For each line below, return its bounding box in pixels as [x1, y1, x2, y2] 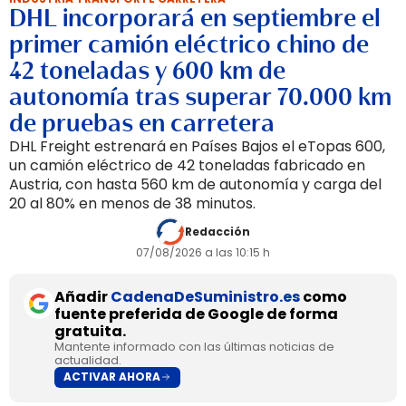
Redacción [185, 223, 250, 239]
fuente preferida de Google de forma [54, 303, 338, 324]
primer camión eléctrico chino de [9, 28, 369, 60]
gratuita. [54, 320, 126, 342]
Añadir [54, 285, 111, 307]
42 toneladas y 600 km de [9, 54, 285, 86]
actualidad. [54, 351, 121, 369]
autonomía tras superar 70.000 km [9, 81, 391, 112]
